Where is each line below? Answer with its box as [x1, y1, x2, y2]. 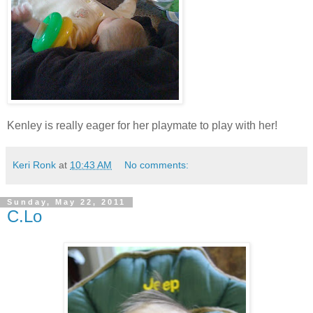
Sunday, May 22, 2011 [7, 198, 126, 207]
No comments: [124, 159, 189, 170]
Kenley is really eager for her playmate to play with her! [7, 119, 277, 131]
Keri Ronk [13, 159, 56, 170]
